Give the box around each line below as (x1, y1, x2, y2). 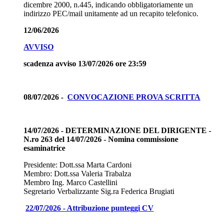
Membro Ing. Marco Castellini (24, 178, 117, 187)
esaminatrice (24, 143, 65, 152)
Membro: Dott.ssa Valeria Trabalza (24, 169, 131, 178)
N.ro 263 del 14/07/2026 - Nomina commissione (24, 135, 178, 143)
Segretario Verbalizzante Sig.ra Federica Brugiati (24, 187, 174, 195)
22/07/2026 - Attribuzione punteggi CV (26, 203, 154, 212)
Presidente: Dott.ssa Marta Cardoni (24, 160, 132, 169)
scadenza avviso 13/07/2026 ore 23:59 (24, 59, 146, 68)
